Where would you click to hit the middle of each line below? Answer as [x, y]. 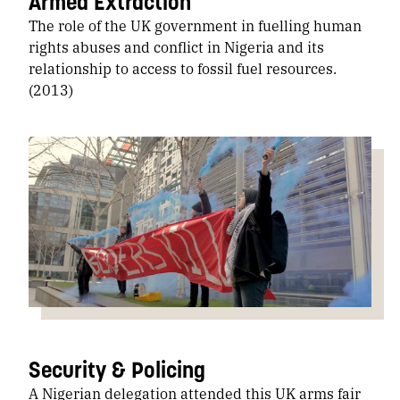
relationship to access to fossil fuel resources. [183, 69]
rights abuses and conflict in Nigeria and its [176, 47]
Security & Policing [117, 369]
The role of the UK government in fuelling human [195, 26]
